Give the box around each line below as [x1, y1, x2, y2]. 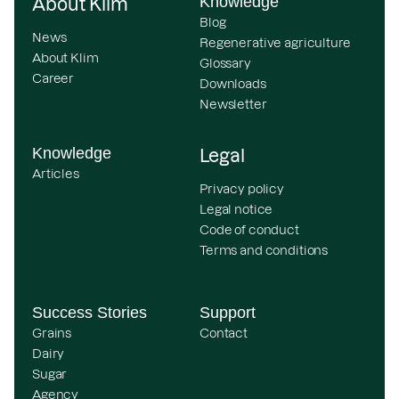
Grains [32, 325, 72, 340]
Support [199, 303, 256, 322]
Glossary [199, 55, 251, 70]
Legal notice [199, 201, 273, 216]
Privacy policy [199, 181, 285, 196]
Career [32, 70, 75, 85]
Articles [32, 166, 79, 181]
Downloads [199, 76, 266, 91]
